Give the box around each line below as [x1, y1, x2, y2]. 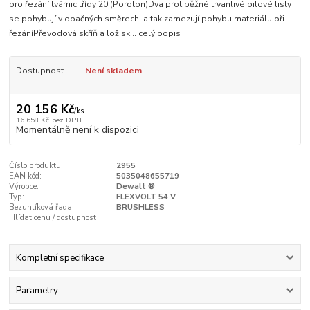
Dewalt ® [116, 181, 155, 192]
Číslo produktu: [9, 161, 64, 172]
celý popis [138, 27, 181, 39]
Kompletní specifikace [15, 251, 104, 264]
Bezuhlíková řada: [9, 202, 75, 213]
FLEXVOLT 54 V [116, 192, 176, 203]
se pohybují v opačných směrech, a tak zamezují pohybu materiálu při [9, 12, 285, 24]
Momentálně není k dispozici [15, 123, 139, 137]
